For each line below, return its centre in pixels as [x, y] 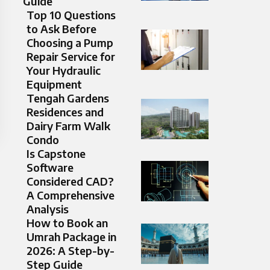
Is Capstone [56, 154]
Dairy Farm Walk [68, 126]
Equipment [54, 84]
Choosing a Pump [70, 43]
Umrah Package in [71, 237]
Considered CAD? [70, 181]
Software [50, 168]
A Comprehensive [71, 195]
